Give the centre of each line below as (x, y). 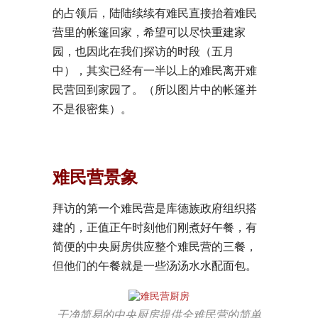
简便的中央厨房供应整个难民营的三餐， (155, 246)
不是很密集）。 (92, 109)
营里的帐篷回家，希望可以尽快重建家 (149, 32)
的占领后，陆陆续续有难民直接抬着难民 (155, 13)
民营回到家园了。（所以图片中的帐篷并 (155, 89)
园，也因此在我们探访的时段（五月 (143, 51)
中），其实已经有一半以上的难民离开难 (155, 70)
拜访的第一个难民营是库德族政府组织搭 (155, 208)
